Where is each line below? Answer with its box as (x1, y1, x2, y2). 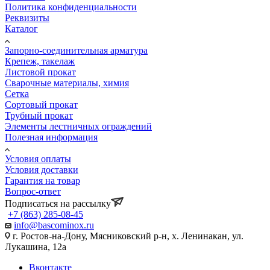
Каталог (5, 23, 38, 34)
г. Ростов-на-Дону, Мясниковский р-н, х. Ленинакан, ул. (10, 230, 243, 241)
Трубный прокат (5, 110, 73, 121)
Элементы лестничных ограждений (5, 121, 152, 131)
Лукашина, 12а (5, 241, 66, 252)
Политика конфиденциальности (5, 1, 137, 12)
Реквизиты (5, 12, 49, 23)
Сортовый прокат (5, 99, 78, 110)
